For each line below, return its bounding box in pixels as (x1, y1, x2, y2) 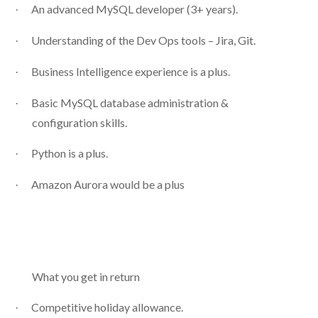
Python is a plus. (31, 146, 108, 160)
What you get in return (31, 269, 140, 283)
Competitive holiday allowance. (31, 300, 183, 314)
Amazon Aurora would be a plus (31, 177, 185, 191)
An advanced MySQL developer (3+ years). (31, 1, 238, 16)
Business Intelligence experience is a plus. (31, 64, 230, 78)
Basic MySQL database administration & (31, 95, 229, 109)
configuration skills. (31, 115, 127, 129)
